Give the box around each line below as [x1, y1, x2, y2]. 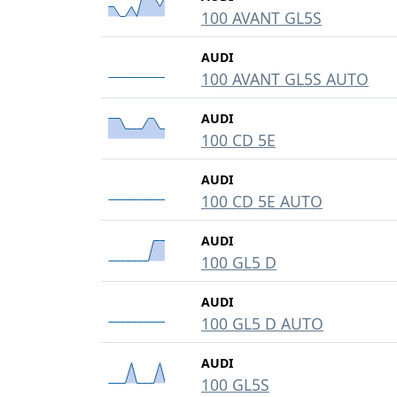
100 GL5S [201, 374, 269, 395]
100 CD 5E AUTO [201, 191, 323, 212]
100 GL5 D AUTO [201, 313, 323, 334]
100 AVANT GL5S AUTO [201, 68, 369, 90]
